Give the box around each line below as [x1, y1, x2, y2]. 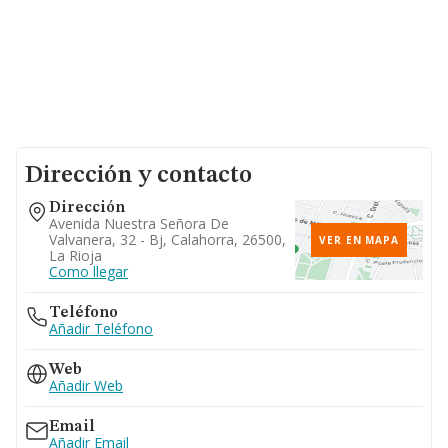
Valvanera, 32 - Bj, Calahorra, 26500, [49, 230, 286, 249]
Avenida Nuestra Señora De [49, 214, 229, 233]
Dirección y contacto [25, 164, 252, 188]
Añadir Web [49, 376, 123, 395]
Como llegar [49, 262, 128, 281]
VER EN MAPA [319, 233, 399, 247]
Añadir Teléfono [49, 319, 153, 338]
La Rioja [49, 246, 102, 265]
